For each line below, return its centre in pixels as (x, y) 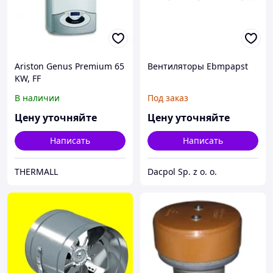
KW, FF (28, 79)
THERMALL (36, 172)
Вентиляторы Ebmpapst (198, 66)
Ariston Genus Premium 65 (69, 66)
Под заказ (168, 98)
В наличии (37, 98)
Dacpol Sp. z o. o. (182, 172)
